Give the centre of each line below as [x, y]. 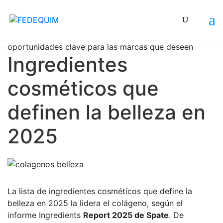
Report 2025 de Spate [126, 215]
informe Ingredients [45, 215]
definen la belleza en [107, 112]
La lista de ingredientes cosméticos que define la [100, 191]
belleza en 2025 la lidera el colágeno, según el [95, 203]
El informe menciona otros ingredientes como [94, 35]
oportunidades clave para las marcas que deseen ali [106, 47]
